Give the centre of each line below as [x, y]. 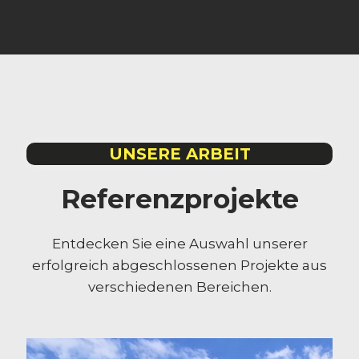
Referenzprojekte [179, 199]
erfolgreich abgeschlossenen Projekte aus [179, 265]
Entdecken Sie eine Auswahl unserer [179, 244]
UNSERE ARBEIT [179, 154]
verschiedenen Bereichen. [179, 287]
